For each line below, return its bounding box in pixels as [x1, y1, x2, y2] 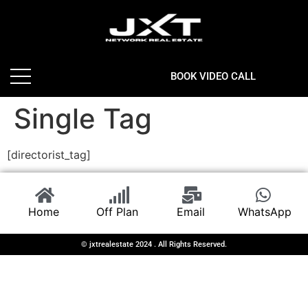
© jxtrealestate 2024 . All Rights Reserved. [81, 240, 227, 250]
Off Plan [96, 205, 138, 219]
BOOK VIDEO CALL [170, 69, 256, 82]
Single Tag [14, 102, 152, 135]
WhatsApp [237, 205, 291, 219]
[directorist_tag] [7, 148, 91, 162]
